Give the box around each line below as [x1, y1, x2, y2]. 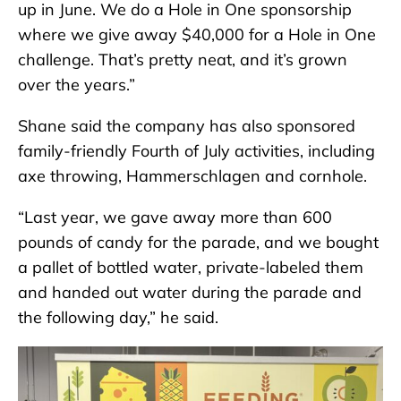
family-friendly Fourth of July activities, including [18, 141, 375, 162]
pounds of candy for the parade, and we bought [18, 232, 379, 253]
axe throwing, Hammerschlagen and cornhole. [18, 166, 367, 187]
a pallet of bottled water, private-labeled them [18, 257, 363, 278]
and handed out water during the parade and [18, 282, 362, 303]
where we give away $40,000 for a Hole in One [18, 24, 376, 46]
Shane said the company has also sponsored [18, 115, 355, 137]
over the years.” [18, 74, 135, 96]
